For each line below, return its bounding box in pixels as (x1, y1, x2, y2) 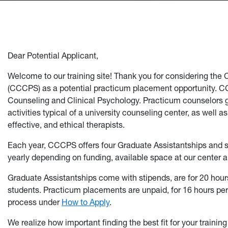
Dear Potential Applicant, (8, 50, 98, 61)
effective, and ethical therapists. (8, 120, 125, 130)
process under (8, 197, 62, 208)
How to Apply (62, 197, 109, 208)
